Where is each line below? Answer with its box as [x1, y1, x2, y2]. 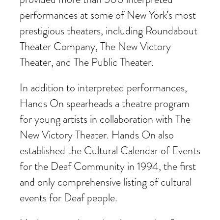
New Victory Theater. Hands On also [20, 127, 174, 143]
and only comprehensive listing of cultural [20, 174, 192, 190]
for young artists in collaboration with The [20, 111, 191, 127]
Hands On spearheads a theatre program [20, 96, 190, 111]
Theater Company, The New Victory [20, 39, 171, 55]
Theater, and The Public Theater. [20, 55, 154, 70]
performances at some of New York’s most [20, 7, 196, 23]
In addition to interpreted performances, [20, 80, 187, 96]
